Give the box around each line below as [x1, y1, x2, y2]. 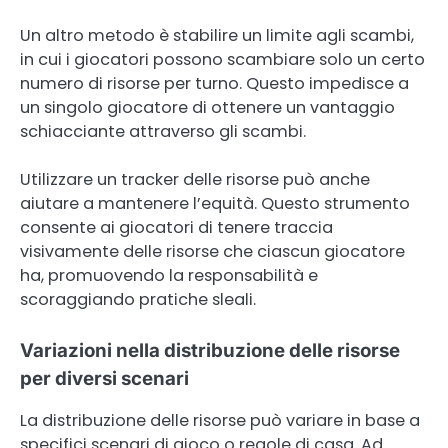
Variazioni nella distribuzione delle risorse [20, 338, 400, 362]
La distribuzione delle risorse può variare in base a [20, 408, 420, 432]
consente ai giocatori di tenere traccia [20, 216, 333, 240]
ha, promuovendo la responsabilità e [20, 264, 318, 288]
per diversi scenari [20, 366, 189, 390]
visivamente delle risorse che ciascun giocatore [20, 240, 405, 264]
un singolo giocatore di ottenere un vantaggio [20, 96, 395, 120]
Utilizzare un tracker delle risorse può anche [20, 168, 370, 192]
